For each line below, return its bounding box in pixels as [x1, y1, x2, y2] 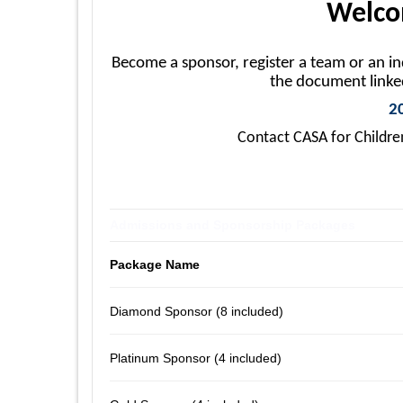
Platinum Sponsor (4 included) [110, 350, 282, 365]
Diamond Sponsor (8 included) [110, 303, 283, 318]
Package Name [110, 256, 200, 272]
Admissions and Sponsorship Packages [110, 217, 355, 232]
